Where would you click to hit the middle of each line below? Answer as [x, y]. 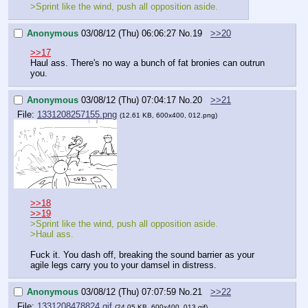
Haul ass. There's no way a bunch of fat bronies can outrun [147, 63]
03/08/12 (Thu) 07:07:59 [129, 291]
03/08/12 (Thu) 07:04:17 [129, 100]
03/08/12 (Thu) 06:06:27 [129, 33]
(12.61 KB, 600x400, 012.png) [168, 115]
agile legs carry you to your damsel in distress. [123, 265]
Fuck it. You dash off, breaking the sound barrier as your [142, 254]
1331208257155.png [77, 115]
